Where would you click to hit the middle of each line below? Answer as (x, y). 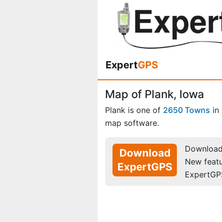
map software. (132, 123)
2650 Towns (187, 110)
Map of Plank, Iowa (155, 94)
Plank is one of (134, 110)
